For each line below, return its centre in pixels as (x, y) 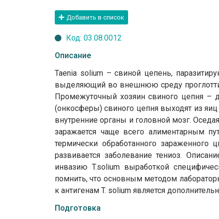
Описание (73, 55)
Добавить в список (95, 17)
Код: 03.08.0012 (94, 38)
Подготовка (78, 208)
